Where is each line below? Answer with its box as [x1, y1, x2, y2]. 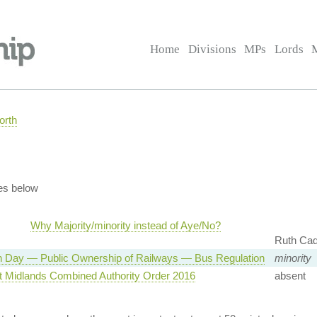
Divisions [188, 42, 236, 56]
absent [274, 270, 306, 282]
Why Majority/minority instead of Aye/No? [30, 219, 221, 231]
